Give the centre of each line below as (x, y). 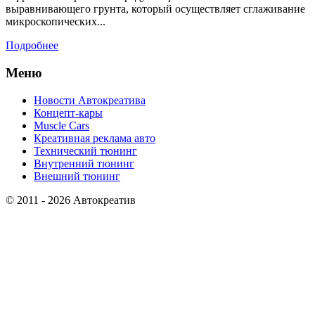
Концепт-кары (68, 112)
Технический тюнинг (85, 150)
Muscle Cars (62, 125)
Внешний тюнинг (77, 176)
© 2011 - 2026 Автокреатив (71, 200)
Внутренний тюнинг (84, 163)
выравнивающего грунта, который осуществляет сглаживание (155, 9)
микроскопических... (56, 22)
